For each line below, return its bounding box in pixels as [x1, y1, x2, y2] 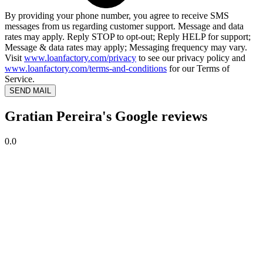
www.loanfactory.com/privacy [24, 53, 136, 63]
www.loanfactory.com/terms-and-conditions [5, 63, 167, 74]
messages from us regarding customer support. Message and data [5, 21, 244, 32]
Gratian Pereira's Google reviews [5, 109, 207, 124]
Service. [5, 74, 35, 85]
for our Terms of [167, 63, 230, 74]
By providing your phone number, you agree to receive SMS [5, 11, 229, 21]
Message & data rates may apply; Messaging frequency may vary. [5, 42, 247, 53]
